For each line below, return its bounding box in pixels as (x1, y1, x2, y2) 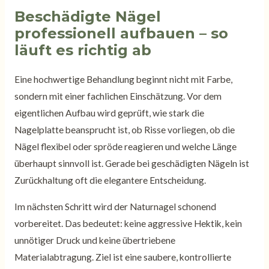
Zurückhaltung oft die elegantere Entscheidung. (14, 175, 206, 186)
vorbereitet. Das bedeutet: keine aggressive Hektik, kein (14, 217, 242, 229)
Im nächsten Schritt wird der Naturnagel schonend (14, 201, 216, 212)
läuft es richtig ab (14, 41, 151, 59)
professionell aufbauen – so (14, 25, 228, 43)
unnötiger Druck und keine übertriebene (14, 234, 175, 246)
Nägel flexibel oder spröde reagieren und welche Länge (14, 141, 237, 153)
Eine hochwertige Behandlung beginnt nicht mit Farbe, (14, 74, 232, 85)
